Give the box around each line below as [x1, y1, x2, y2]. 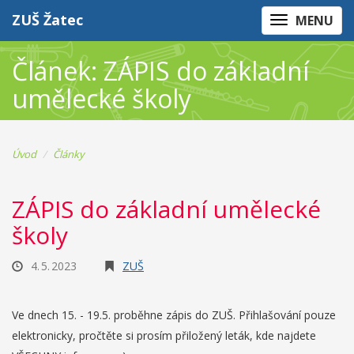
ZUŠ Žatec [12, 10, 83, 29]
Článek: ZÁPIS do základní [12, 54, 309, 88]
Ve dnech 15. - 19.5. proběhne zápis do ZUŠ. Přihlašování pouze [12, 307, 336, 322]
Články [53, 147, 85, 161]
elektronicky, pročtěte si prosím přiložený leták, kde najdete [12, 328, 316, 343]
